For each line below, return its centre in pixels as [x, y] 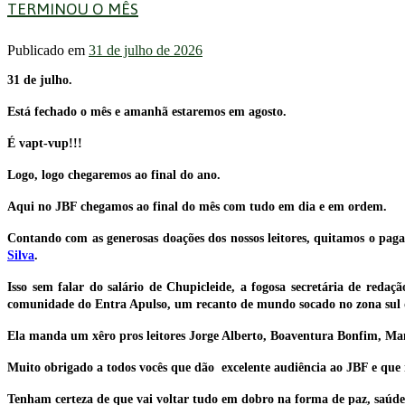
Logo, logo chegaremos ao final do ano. [114, 174]
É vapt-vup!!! [45, 143]
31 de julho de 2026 [146, 50]
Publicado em [48, 50]
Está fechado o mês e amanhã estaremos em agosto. [147, 111]
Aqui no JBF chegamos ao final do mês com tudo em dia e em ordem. [197, 206]
